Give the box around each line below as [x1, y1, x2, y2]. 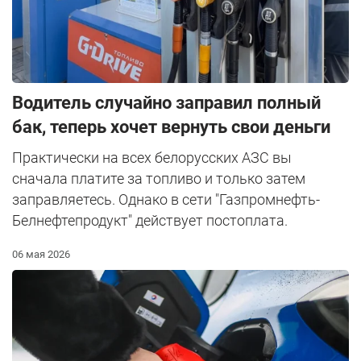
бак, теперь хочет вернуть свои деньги [12, 116, 330, 137]
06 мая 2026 [12, 247, 70, 260]
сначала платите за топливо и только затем [12, 169, 305, 187]
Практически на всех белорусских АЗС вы [12, 148, 292, 166]
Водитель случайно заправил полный [12, 92, 321, 113]
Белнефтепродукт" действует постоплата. [12, 211, 288, 229]
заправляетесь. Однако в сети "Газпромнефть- [12, 190, 320, 208]
